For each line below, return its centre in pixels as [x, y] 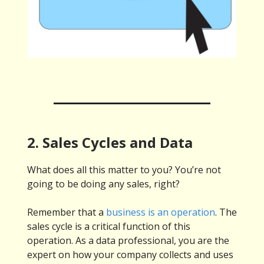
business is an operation [161, 212]
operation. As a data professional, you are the [128, 241]
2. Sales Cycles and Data [110, 143]
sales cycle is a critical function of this [109, 227]
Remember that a [67, 212]
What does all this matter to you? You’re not [124, 170]
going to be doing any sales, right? [103, 184]
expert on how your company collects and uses [130, 255]
